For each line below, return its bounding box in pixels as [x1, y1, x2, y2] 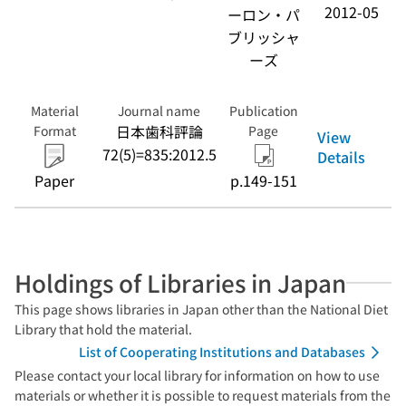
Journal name [118, 101, 201, 120]
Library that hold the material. [14, 320, 192, 338]
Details [317, 145, 366, 168]
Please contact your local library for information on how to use [14, 366, 380, 384]
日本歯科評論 [115, 121, 203, 142]
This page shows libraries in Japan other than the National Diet [14, 300, 388, 318]
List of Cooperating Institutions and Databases [79, 343, 365, 361]
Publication [228, 101, 298, 120]
